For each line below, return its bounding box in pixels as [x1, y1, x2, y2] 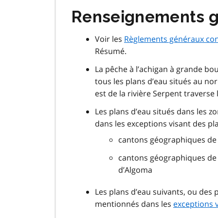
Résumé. [95, 46, 127, 57]
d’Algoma [118, 164, 152, 176]
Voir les [95, 34, 124, 45]
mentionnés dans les [95, 199, 173, 210]
